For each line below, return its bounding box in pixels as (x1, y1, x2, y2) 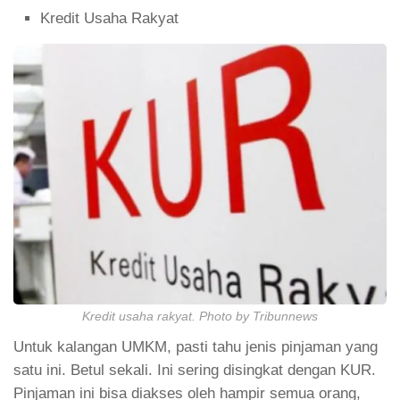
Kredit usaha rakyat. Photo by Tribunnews (82, 309, 318, 323)
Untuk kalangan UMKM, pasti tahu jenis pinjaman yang (13, 337, 378, 355)
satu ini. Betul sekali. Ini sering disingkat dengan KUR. (13, 361, 376, 379)
